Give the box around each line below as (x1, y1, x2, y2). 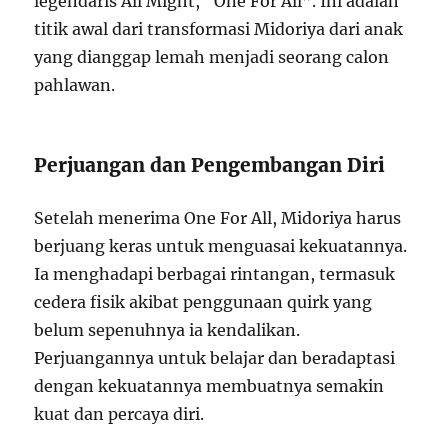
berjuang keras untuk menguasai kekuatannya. (34, 235, 408, 256)
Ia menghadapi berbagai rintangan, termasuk (34, 263, 396, 284)
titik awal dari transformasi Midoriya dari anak (34, 18, 404, 39)
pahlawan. (34, 74, 116, 95)
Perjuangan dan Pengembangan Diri (34, 152, 386, 177)
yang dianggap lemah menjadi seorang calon (34, 46, 390, 67)
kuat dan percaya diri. (34, 403, 205, 424)
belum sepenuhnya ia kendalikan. (34, 319, 301, 340)
